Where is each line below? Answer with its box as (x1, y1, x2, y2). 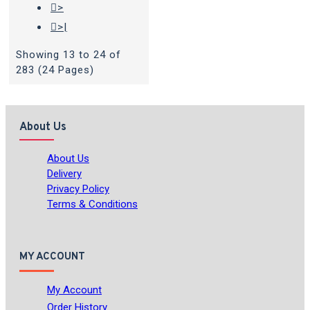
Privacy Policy (47, 183, 109, 195)
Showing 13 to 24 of (16, 48, 121, 61)
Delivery (47, 167, 82, 180)
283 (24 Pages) (16, 64, 94, 76)
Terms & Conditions (47, 198, 138, 210)
